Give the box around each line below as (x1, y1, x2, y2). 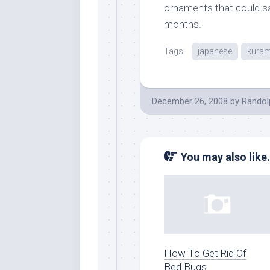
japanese (198, 46, 232, 56)
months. (164, 17, 201, 30)
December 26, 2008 (152, 95, 228, 107)
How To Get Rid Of (164, 246, 246, 259)
